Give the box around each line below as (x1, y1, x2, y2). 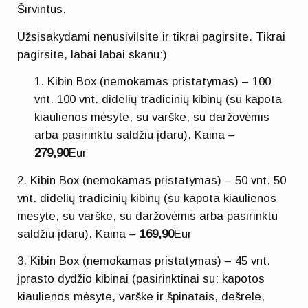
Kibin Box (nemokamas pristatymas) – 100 (47, 75, 272, 89)
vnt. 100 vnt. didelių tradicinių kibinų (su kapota (34, 93, 283, 107)
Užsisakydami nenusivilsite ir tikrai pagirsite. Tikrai (17, 30, 286, 43)
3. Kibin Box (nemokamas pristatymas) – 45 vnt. (17, 254, 271, 268)
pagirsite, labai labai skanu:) (17, 47, 168, 61)
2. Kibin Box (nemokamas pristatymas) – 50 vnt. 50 (17, 173, 287, 187)
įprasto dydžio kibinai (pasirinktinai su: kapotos (17, 272, 265, 286)
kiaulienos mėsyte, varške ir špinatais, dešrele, (17, 290, 265, 304)
